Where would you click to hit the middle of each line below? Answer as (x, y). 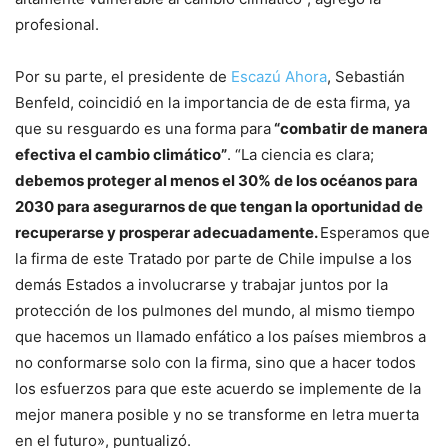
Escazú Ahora (279, 76)
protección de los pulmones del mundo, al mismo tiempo (215, 310)
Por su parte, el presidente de (123, 76)
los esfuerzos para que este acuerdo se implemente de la (218, 388)
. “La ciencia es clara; (300, 154)
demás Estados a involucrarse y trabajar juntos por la (201, 284)
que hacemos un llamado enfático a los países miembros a (220, 336)
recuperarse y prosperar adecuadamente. (167, 232)
